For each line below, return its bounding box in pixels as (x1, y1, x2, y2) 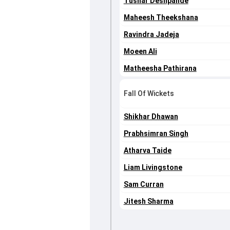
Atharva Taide (123, 146, 171, 155)
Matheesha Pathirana (123, 64, 197, 73)
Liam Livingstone (123, 163, 182, 172)
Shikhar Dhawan (123, 112, 178, 121)
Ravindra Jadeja (123, 30, 179, 39)
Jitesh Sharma (123, 197, 174, 206)
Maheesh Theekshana (123, 13, 198, 22)
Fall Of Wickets (123, 89, 174, 98)
